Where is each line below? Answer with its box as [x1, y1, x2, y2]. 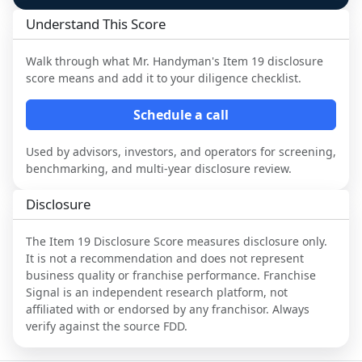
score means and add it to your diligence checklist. [26, 70, 301, 86]
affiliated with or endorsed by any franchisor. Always [26, 301, 309, 318]
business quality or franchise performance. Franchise [26, 267, 316, 284]
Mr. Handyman [133, 53, 212, 69]
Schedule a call [133, 106, 229, 124]
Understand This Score [26, 15, 166, 34]
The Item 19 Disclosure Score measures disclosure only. [26, 234, 327, 250]
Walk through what [26, 53, 133, 69]
